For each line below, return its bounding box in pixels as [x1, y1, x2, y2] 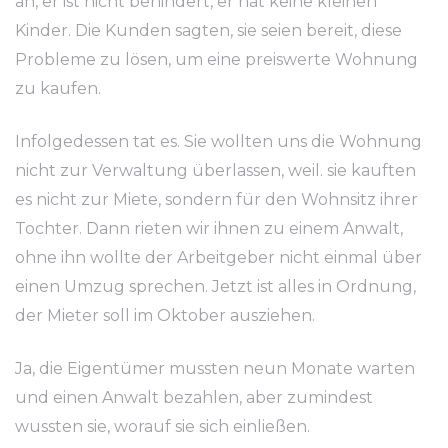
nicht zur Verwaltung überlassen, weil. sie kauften [15, 161, 416, 180]
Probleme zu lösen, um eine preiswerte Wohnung [15, 50, 418, 69]
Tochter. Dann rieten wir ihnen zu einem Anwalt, [15, 219, 403, 238]
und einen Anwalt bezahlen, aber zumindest [15, 388, 373, 407]
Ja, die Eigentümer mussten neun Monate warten [15, 359, 415, 378]
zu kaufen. [15, 79, 101, 98]
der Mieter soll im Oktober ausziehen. [15, 306, 315, 325]
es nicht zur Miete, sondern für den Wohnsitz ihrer [15, 190, 418, 209]
